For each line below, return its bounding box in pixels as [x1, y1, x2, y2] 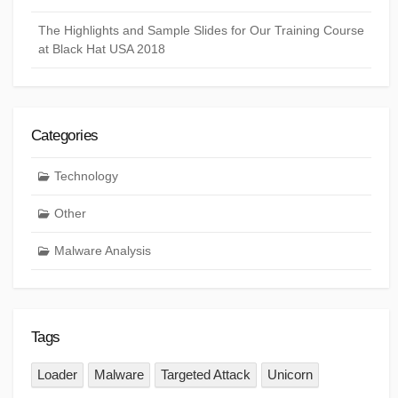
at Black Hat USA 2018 [38, 41, 165, 56]
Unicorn [267, 366, 314, 382]
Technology [53, 169, 118, 184]
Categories [31, 126, 99, 144]
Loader [37, 366, 78, 382]
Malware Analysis [53, 243, 151, 259]
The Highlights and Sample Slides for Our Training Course [38, 22, 364, 37]
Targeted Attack [161, 366, 251, 382]
